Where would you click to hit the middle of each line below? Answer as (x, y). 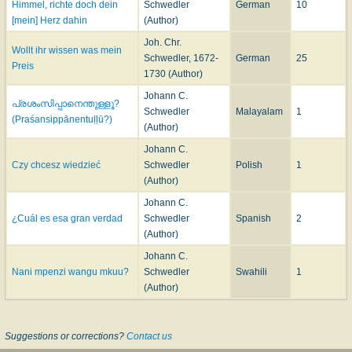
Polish (249, 165)
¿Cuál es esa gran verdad (67, 219)
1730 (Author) (173, 74)
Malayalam (259, 112)
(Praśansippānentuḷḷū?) (62, 120)
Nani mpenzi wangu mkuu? (70, 272)
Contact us (149, 337)
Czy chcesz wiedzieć (56, 165)
